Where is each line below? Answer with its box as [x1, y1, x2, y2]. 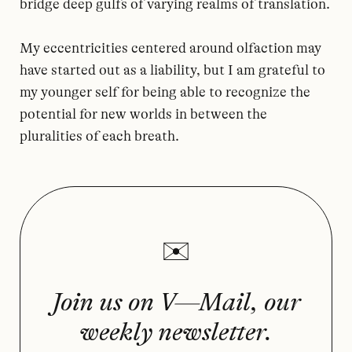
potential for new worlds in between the [20, 106, 267, 123]
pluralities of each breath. [20, 128, 179, 145]
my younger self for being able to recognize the [20, 84, 310, 101]
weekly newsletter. [79, 317, 273, 346]
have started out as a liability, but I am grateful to [20, 62, 325, 79]
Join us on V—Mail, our [51, 287, 301, 317]
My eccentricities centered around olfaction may [20, 40, 321, 57]
